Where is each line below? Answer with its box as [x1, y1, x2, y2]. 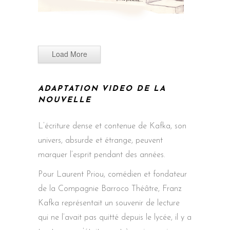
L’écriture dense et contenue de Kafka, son [38, 122, 186, 130]
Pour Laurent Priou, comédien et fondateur [38, 170, 187, 179]
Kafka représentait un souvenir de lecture [38, 199, 180, 207]
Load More [51, 49, 87, 59]
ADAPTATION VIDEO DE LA [38, 85, 166, 93]
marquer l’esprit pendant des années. [38, 151, 165, 159]
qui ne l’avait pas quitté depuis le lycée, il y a [38, 214, 191, 222]
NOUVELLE [38, 97, 91, 104]
